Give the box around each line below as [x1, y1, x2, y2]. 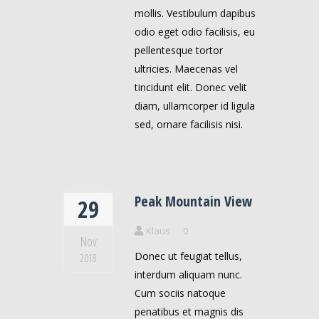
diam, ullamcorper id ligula [135, 99, 255, 113]
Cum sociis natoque [135, 286, 226, 300]
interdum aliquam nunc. [135, 268, 242, 282]
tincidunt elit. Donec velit [135, 80, 247, 95]
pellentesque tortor [135, 43, 223, 58]
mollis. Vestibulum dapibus [135, 6, 256, 21]
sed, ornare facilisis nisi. [135, 117, 243, 132]
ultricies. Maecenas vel [135, 62, 238, 76]
